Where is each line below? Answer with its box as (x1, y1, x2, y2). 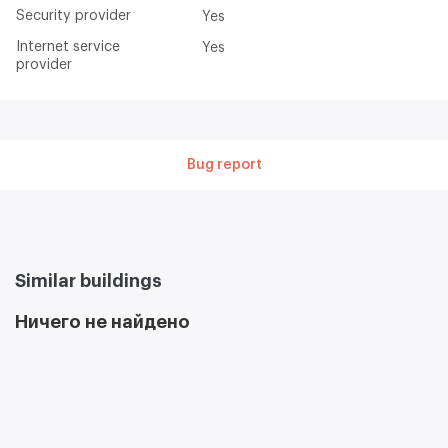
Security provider (25, 8, 131, 23)
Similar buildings (15, 271, 162, 290)
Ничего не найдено (15, 312, 190, 331)
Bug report (186, 157, 262, 172)
